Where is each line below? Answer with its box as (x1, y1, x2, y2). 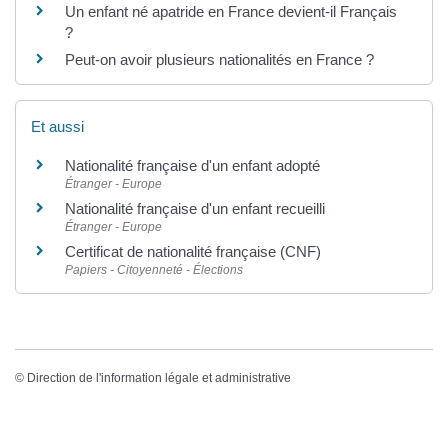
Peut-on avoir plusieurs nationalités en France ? (65, 51, 374, 69)
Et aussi (31, 118, 84, 136)
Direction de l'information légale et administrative (27, 370, 291, 385)
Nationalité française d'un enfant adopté (65, 157, 320, 175)
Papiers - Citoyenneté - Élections (65, 263, 243, 278)
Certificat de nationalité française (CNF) (65, 243, 321, 261)
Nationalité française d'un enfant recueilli (65, 200, 325, 218)
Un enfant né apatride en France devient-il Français (65, 3, 397, 21)
